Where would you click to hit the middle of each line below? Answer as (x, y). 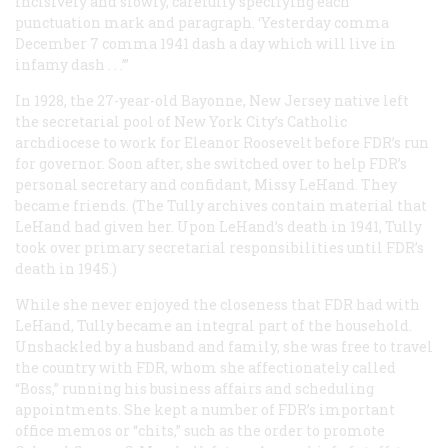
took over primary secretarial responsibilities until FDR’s (219, 247)
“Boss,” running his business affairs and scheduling (194, 388)
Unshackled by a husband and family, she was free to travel (224, 346)
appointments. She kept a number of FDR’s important (205, 409)
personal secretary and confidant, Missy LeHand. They (206, 184)
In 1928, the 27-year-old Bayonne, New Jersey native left (212, 100)
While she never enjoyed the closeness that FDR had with (217, 304)
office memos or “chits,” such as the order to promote (200, 430)
